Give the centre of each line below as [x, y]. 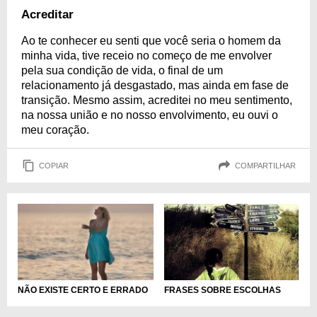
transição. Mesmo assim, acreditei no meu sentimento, [157, 100]
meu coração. [55, 130]
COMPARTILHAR [265, 165]
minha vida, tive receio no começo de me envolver [146, 56]
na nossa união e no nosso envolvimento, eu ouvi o [150, 115]
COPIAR [54, 165]
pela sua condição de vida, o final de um [122, 70]
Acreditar [47, 15]
